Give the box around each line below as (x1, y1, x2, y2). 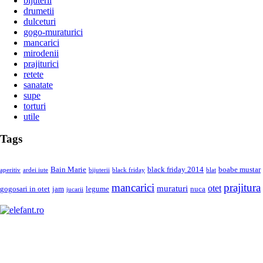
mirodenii (23, 48, 59, 58)
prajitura (224, 181, 261, 194)
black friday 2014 (147, 165, 204, 174)
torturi (23, 100, 46, 111)
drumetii (23, 5, 54, 16)
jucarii (66, 186, 83, 193)
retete (23, 69, 43, 79)
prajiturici (23, 58, 59, 69)
